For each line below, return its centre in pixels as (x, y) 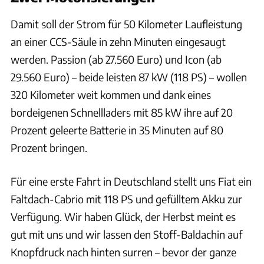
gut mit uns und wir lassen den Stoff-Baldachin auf (126, 234)
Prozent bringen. (49, 147)
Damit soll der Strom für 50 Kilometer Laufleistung (126, 24)
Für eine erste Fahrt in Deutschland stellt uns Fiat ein (131, 181)
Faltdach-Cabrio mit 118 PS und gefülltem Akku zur (126, 199)
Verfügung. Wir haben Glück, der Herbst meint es (123, 216)
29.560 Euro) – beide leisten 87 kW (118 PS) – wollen (129, 77)
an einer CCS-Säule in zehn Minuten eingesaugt (118, 41)
